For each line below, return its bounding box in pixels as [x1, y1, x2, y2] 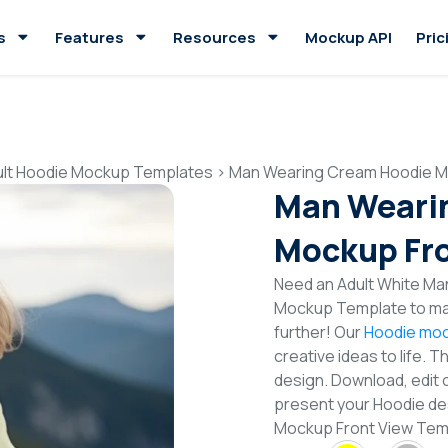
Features [55, 26, 124, 48]
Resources [173, 26, 256, 48]
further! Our [274, 321, 364, 343]
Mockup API [305, 26, 392, 48]
